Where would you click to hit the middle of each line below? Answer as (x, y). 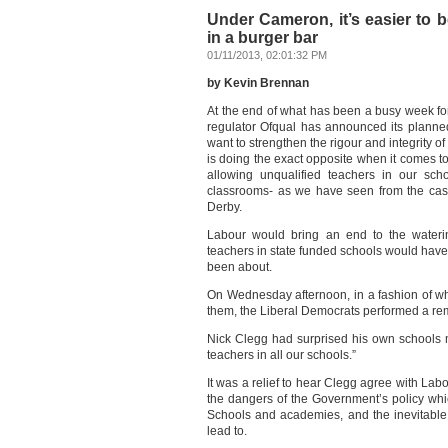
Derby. (224, 207)
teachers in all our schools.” (281, 355)
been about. (239, 267)
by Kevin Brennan (258, 83)
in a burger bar (262, 37)
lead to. (227, 431)
